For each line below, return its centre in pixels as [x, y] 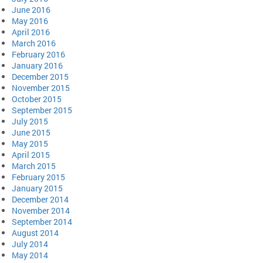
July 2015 [30, 121]
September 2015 [42, 110]
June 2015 [31, 132]
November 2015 [41, 87]
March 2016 [34, 43]
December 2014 [40, 199]
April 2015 [31, 154]
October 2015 [37, 99]
